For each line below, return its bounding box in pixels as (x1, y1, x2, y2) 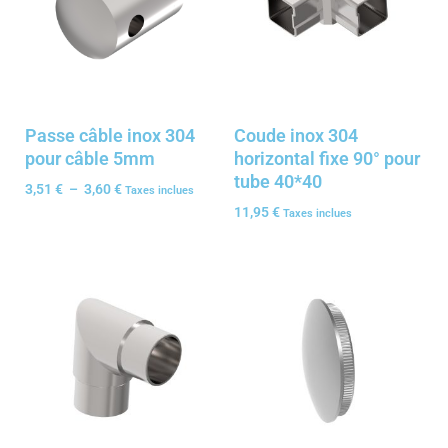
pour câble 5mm (25, 147, 155, 169)
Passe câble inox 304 (25, 124, 195, 146)
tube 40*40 (234, 170, 322, 192)
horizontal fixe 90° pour (234, 147, 420, 169)
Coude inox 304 (234, 124, 358, 146)
